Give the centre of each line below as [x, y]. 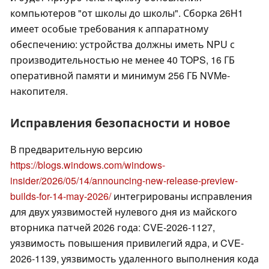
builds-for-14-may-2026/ [61, 196]
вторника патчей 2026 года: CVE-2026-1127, [113, 228]
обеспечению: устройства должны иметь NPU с [122, 44]
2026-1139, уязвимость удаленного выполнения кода [134, 259]
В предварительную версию [76, 150]
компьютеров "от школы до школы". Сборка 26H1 [127, 13]
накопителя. [39, 91]
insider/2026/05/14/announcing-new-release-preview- [124, 181]
